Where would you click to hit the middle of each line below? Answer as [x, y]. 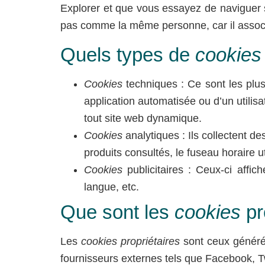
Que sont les [117, 212]
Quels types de [125, 54]
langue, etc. [112, 187]
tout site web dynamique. [143, 118]
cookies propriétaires [130, 241]
